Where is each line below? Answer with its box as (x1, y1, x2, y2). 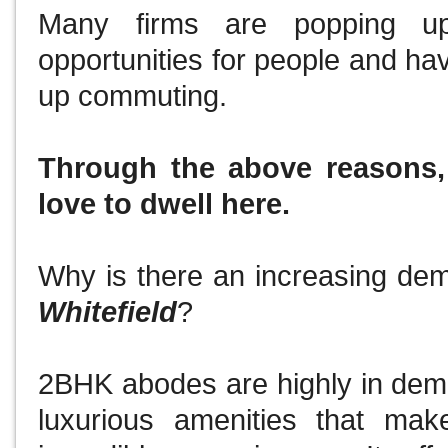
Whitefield (38, 296, 178, 329)
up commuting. (38, 80, 236, 113)
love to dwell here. (38, 188, 299, 221)
